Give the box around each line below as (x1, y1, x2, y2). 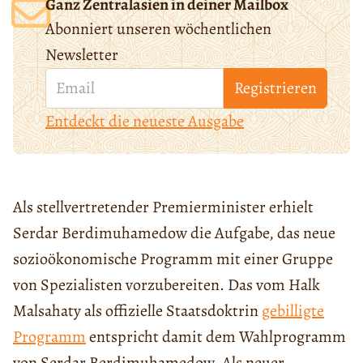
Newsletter (45, 43, 118, 66)
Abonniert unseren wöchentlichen (45, 17, 271, 40)
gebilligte (262, 299, 324, 322)
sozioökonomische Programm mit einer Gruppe (13, 247, 333, 270)
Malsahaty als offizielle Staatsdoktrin (13, 299, 262, 322)
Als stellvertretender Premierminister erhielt (13, 195, 314, 218)
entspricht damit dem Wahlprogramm (86, 325, 346, 348)
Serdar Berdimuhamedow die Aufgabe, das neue (13, 221, 335, 244)
